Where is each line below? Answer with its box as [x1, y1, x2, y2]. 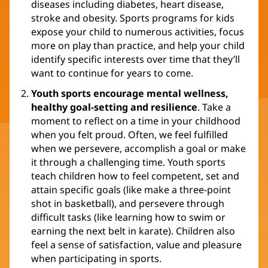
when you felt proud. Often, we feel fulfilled [31, 128, 228, 142]
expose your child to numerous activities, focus [31, 25, 244, 39]
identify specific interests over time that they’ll [31, 53, 240, 66]
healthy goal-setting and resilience [31, 100, 197, 114]
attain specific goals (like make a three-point [31, 183, 231, 197]
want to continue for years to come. [31, 66, 193, 80]
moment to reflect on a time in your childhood [31, 114, 240, 128]
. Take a [197, 100, 231, 114]
